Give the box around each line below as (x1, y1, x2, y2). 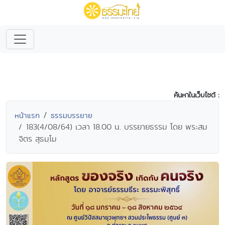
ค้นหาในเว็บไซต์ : (174, 90, 219, 100)
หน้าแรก (15, 110, 40, 121)
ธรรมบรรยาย (51, 110, 92, 121)
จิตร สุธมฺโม (19, 133, 57, 145)
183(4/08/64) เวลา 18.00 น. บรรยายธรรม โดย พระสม (26, 121, 207, 133)
